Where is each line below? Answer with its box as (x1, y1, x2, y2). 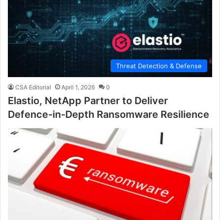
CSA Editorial (15, 83, 51, 91)
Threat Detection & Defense (116, 61, 202, 70)
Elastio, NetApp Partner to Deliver (8, 94, 168, 107)
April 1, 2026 (61, 83, 95, 91)
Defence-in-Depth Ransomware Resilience (8, 108, 209, 120)
